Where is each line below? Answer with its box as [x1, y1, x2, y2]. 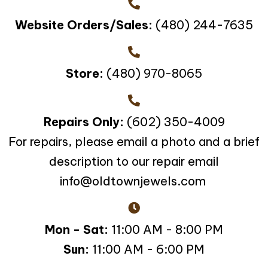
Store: [66, 66, 103, 81]
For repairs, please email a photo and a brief [8, 134, 260, 150]
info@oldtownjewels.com [59, 173, 206, 189]
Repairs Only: [43, 114, 124, 130]
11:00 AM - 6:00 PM [89, 242, 205, 257]
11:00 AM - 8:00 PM [108, 222, 223, 237]
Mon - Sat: [45, 222, 108, 237]
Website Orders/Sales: [15, 17, 153, 33]
